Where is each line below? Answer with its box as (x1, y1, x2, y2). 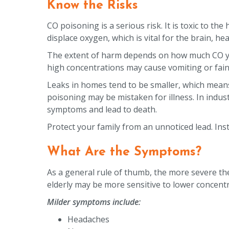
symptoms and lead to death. (47, 103, 157, 115)
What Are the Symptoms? (47, 145, 205, 158)
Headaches (67, 213, 109, 225)
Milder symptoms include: (47, 196, 141, 208)
